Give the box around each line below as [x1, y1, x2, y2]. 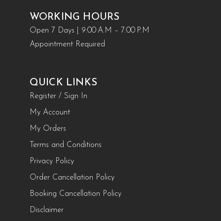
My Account [29, 109, 70, 117]
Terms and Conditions [29, 141, 102, 149]
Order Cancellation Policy [29, 174, 114, 182]
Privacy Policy [29, 157, 74, 166]
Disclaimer [29, 206, 64, 215]
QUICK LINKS [29, 78, 97, 88]
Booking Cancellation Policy [29, 190, 121, 198]
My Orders [29, 125, 66, 133]
